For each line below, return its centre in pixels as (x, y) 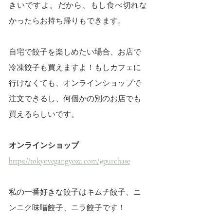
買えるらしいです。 (44, 115)
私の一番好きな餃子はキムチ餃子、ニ (75, 192)
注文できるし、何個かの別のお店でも (75, 99)
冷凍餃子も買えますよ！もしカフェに (75, 68)
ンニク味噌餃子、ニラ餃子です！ (67, 208)
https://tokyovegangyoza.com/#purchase (69, 161)
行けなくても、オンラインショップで (75, 83)
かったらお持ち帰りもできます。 (67, 21)
